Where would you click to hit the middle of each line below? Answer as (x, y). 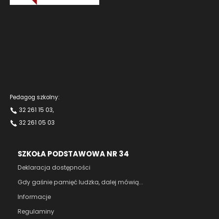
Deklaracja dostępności (54, 167)
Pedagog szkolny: (35, 97)
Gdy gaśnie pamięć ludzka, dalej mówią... (80, 182)
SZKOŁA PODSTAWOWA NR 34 (73, 153)
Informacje (34, 197)
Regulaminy (36, 211)
